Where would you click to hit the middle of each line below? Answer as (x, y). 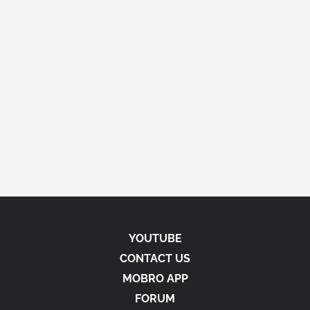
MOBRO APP (155, 279)
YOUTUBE (155, 238)
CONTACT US (155, 258)
